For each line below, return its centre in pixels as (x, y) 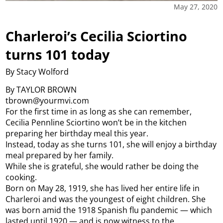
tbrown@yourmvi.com (48, 101)
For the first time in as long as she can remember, (99, 112)
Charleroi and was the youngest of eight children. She (106, 199)
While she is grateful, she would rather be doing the (102, 167)
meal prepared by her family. (60, 156)
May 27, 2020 (195, 7)
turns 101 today (58, 55)
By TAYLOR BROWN (41, 90)
